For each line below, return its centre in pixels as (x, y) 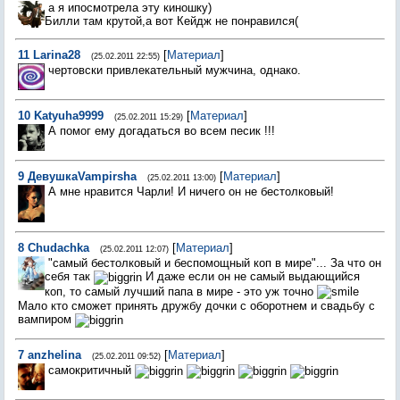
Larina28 (57, 55)
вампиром (46, 320)
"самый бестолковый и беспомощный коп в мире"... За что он (215, 263)
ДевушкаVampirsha (82, 176)
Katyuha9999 (69, 116)
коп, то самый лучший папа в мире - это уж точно (181, 291)
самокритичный (92, 370)
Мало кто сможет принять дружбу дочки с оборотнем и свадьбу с (196, 306)
